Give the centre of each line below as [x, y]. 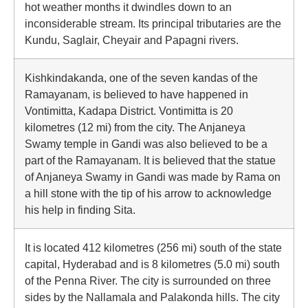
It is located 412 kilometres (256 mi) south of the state [153, 247]
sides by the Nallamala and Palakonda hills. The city [152, 297]
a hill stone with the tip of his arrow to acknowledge [148, 193]
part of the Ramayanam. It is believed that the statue [150, 160]
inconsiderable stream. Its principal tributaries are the [153, 23]
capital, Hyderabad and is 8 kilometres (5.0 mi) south [152, 264]
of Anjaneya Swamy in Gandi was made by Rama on [153, 177]
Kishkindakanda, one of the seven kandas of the [141, 78]
